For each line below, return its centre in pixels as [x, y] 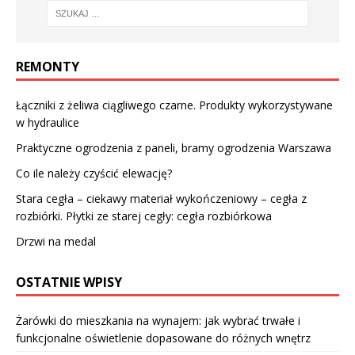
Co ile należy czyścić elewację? [94, 174]
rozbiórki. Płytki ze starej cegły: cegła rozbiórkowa [144, 216]
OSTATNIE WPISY [69, 282]
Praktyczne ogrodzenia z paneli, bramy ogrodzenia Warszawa [174, 148]
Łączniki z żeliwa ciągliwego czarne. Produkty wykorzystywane [174, 105]
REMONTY [48, 67]
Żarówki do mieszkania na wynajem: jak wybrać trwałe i [158, 321]
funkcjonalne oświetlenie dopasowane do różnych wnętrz [163, 338]
